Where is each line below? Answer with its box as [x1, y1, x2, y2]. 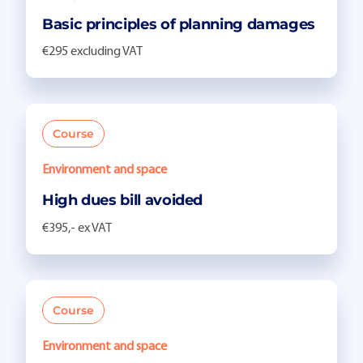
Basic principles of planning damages [42, 15, 316, 33]
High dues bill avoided [42, 191, 203, 210]
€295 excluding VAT [42, 45, 143, 59]
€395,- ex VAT [42, 221, 112, 235]
